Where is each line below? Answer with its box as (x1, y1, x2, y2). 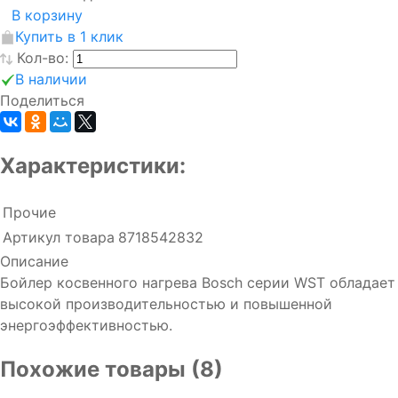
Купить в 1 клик (15, 27, 123, 45)
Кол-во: (17, 48, 73, 67)
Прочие (3, 203, 56, 222)
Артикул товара (3, 228, 115, 247)
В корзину (12, 5, 83, 24)
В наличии (15, 69, 87, 88)
